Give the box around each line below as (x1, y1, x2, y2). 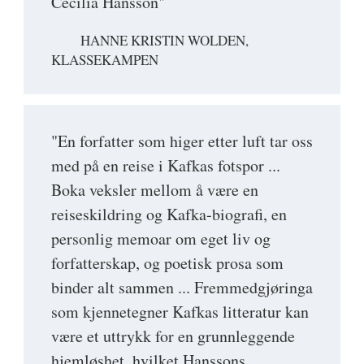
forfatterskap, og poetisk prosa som (51, 252, 284, 275)
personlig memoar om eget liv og (51, 227, 271, 250)
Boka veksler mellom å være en (51, 179, 258, 201)
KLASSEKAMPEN (51, 50, 158, 70)
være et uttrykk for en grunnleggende (51, 325, 295, 348)
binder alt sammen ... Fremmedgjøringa (51, 276, 313, 299)
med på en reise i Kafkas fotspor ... (51, 154, 280, 177)
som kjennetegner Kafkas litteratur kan (51, 301, 309, 323)
